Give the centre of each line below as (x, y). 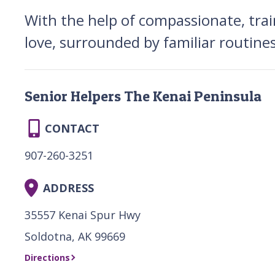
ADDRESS (68, 188)
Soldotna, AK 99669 (75, 236)
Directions (47, 257)
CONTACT (72, 128)
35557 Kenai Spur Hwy (83, 215)
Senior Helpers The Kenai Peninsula (143, 96)
